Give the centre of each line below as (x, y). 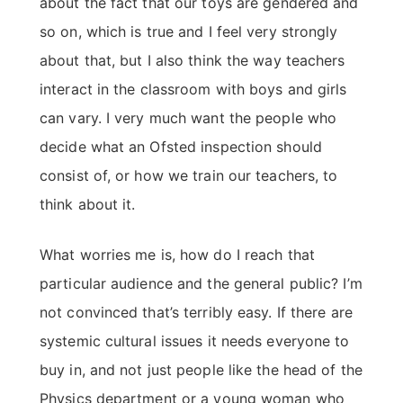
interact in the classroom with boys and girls (193, 90)
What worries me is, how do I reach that (177, 255)
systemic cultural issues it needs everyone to (195, 341)
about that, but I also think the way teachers (193, 61)
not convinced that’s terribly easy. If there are (196, 313)
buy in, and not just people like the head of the (201, 370)
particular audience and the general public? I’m (201, 284)
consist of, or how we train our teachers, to (189, 176)
